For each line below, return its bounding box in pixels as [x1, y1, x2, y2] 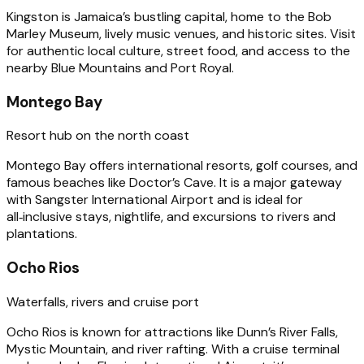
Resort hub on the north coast [6, 127, 189, 145]
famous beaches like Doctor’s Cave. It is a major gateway [6, 174, 342, 192]
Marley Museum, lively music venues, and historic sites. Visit [6, 24, 356, 42]
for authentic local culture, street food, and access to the [6, 41, 350, 59]
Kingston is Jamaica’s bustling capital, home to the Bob [6, 7, 331, 25]
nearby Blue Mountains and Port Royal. [6, 58, 234, 76]
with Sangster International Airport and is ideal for [6, 191, 303, 209]
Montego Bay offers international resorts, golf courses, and [6, 157, 357, 175]
